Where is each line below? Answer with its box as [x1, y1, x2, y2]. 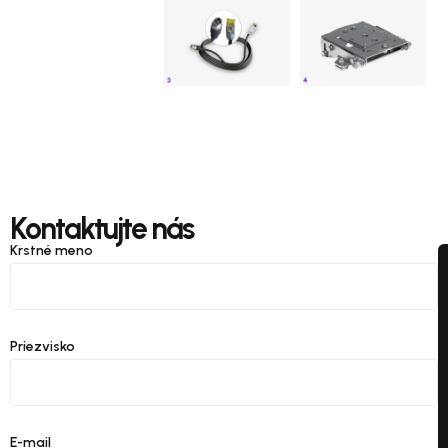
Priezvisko [10, 338, 75, 356]
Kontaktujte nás [10, 210, 193, 248]
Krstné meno [10, 242, 93, 260]
